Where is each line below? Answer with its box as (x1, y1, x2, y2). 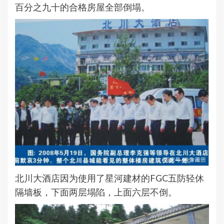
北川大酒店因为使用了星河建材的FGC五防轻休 (15, 172, 204, 183)
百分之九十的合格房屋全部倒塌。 (15, 1, 150, 13)
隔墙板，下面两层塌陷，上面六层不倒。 (15, 186, 177, 197)
